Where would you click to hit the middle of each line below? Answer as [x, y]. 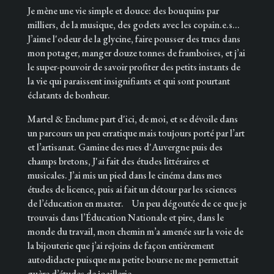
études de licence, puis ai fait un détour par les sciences [132, 189]
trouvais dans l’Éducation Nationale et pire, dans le [125, 217]
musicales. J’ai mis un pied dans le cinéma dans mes [124, 175]
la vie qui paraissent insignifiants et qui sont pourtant [128, 81]
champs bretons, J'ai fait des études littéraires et [118, 161]
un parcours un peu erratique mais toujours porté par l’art [136, 133]
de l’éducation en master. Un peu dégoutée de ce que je [137, 203]
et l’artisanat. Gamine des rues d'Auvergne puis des [125, 147]
